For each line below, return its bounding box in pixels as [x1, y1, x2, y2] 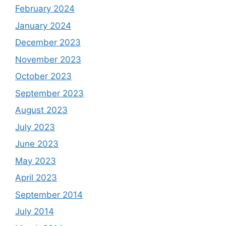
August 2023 [15, 105, 68, 115]
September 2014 [15, 189, 83, 200]
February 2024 [15, 4, 75, 14]
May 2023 [15, 155, 56, 166]
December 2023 [15, 37, 81, 47]
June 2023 [15, 139, 59, 149]
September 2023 [15, 88, 84, 98]
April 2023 [15, 173, 57, 183]
